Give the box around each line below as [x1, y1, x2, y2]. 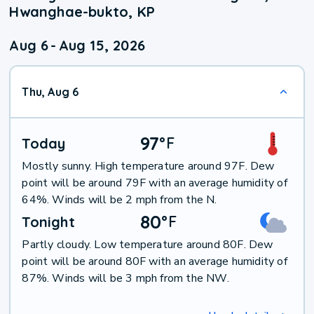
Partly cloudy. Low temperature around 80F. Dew [22, 237, 273, 253]
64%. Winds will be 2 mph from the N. [22, 192, 217, 208]
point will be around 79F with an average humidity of [22, 175, 287, 191]
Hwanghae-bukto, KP [9, 3, 156, 21]
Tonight [22, 213, 75, 231]
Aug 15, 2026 [58, 36, 146, 55]
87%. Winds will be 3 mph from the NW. [22, 271, 229, 287]
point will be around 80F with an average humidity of [22, 254, 287, 270]
